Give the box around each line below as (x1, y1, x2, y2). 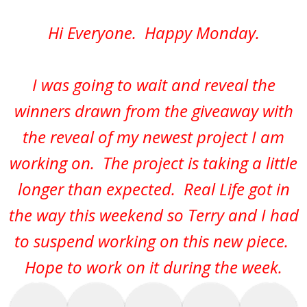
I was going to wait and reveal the (32, 73, 275, 97)
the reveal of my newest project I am (23, 125, 284, 149)
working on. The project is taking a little (10, 151, 297, 175)
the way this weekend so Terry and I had (8, 204, 299, 227)
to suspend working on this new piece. (14, 230, 293, 253)
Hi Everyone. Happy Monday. (47, 21, 260, 45)
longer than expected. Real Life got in (17, 177, 290, 201)
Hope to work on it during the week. (25, 256, 282, 279)
